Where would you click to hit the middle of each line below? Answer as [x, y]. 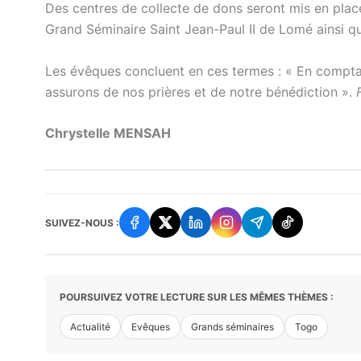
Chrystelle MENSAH [108, 133]
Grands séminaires [232, 327]
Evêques [151, 327]
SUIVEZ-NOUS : [82, 222]
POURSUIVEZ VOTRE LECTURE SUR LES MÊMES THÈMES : [197, 297]
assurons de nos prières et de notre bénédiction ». [201, 91]
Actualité [90, 327]
